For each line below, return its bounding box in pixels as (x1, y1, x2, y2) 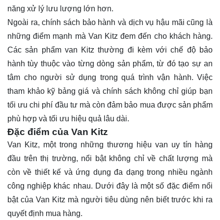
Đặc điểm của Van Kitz (7, 127, 108, 137)
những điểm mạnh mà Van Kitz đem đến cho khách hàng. (7, 32, 213, 41)
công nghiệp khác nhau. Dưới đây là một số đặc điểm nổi (7, 182, 213, 191)
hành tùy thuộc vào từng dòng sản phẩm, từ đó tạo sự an (7, 59, 213, 68)
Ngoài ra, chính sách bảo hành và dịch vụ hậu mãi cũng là (7, 18, 213, 27)
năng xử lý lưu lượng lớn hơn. (7, 4, 113, 13)
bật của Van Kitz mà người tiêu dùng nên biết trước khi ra (7, 195, 213, 204)
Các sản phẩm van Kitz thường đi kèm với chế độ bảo (7, 46, 213, 55)
